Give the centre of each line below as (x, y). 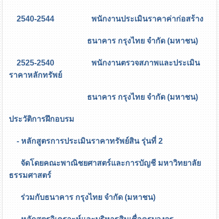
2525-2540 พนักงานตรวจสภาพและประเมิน (105, 63)
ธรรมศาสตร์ (30, 175)
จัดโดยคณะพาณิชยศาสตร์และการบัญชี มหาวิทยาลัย (105, 163)
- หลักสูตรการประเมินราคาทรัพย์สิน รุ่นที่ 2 (86, 141)
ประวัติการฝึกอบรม (42, 119)
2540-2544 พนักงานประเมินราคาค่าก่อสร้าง (106, 19)
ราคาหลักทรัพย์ (36, 75)
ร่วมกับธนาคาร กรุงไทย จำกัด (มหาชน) (82, 197)
